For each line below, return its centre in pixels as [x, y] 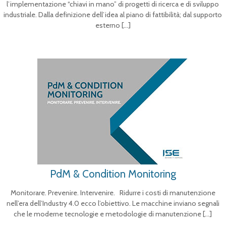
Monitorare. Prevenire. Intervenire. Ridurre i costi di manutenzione [113, 193]
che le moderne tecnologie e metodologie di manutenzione [108, 214]
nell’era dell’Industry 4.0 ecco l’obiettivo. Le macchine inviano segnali [113, 203]
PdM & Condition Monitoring [113, 174]
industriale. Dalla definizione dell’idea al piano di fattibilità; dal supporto [113, 15]
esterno [107, 25]
